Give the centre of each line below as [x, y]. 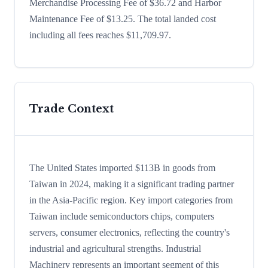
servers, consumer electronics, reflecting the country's [130, 233]
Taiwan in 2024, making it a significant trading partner [132, 184]
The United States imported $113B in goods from [122, 168]
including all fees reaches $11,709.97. [100, 35]
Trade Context [71, 109]
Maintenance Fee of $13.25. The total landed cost [123, 19]
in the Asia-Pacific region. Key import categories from [131, 200]
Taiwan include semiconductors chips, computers [122, 217]
